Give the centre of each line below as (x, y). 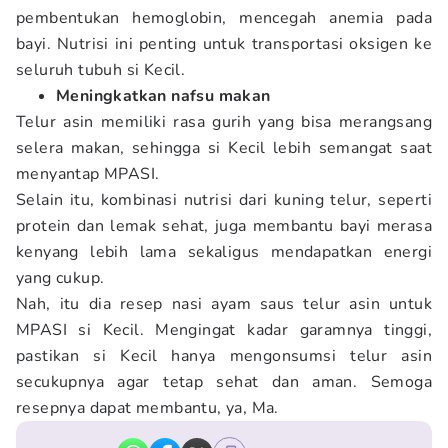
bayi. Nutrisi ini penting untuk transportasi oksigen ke (224, 44)
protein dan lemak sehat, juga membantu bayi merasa (224, 226)
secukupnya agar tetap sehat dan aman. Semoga (224, 382)
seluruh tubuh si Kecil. (101, 70)
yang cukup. (60, 278)
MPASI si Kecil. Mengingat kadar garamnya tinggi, (224, 330)
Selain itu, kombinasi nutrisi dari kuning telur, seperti (224, 200)
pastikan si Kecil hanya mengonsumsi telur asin (224, 356)
